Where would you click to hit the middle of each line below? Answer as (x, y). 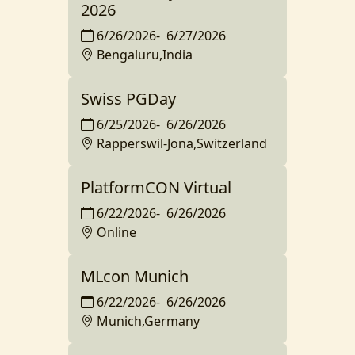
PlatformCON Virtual (156, 188)
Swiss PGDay (128, 99)
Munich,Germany (148, 321)
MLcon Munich (135, 277)
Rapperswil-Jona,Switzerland (182, 144)
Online (116, 233)
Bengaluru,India (145, 55)
